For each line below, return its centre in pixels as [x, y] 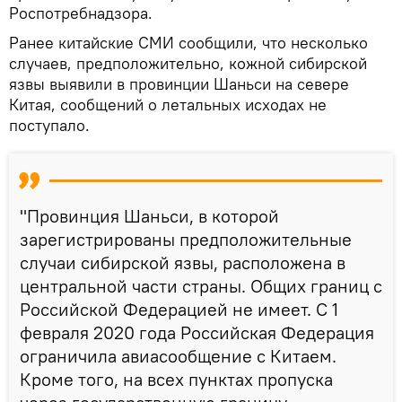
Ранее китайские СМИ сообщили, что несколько [188, 42]
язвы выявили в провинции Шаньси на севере [179, 83]
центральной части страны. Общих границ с [201, 285]
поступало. [49, 125]
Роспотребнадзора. [81, 13]
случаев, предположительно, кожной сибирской [188, 63]
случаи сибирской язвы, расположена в [183, 262]
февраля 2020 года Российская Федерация [197, 332]
